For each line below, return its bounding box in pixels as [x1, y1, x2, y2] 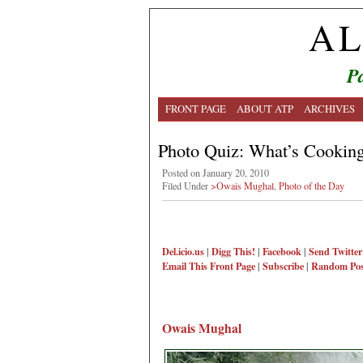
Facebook [263, 244, 301, 259]
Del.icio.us [162, 244, 204, 259]
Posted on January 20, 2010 [162, 166, 269, 179]
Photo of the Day [279, 179, 344, 192]
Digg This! [211, 244, 255, 259]
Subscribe [263, 258, 304, 274]
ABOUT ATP [237, 101, 293, 116]
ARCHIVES [304, 101, 355, 116]
